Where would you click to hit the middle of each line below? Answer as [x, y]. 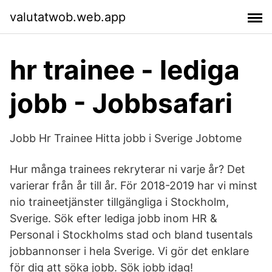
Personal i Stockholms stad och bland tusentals [131, 235]
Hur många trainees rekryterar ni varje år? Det [127, 169]
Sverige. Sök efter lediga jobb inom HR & [114, 218]
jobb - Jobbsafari [121, 103]
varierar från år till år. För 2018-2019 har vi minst [134, 185]
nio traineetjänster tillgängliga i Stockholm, [119, 202]
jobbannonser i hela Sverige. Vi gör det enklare [129, 251]
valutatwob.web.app [68, 17]
